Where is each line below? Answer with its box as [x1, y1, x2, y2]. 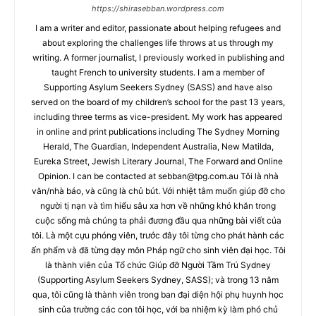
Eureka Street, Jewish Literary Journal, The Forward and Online [33, 155, 283, 166]
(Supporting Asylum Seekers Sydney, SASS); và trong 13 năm [37, 274, 279, 285]
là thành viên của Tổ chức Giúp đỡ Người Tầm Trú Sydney [45, 259, 271, 270]
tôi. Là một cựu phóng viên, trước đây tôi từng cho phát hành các [32, 229, 284, 241]
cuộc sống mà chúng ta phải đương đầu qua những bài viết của [35, 214, 281, 226]
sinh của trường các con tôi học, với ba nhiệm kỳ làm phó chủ [38, 303, 278, 315]
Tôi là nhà [238, 170, 279, 181]
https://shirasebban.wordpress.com [92, 3, 224, 13]
